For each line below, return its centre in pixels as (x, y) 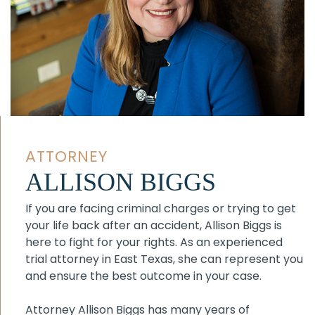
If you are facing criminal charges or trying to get (161, 208)
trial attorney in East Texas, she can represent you (164, 259)
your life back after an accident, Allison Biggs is (154, 225)
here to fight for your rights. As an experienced (154, 242)
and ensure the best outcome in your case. (143, 276)
